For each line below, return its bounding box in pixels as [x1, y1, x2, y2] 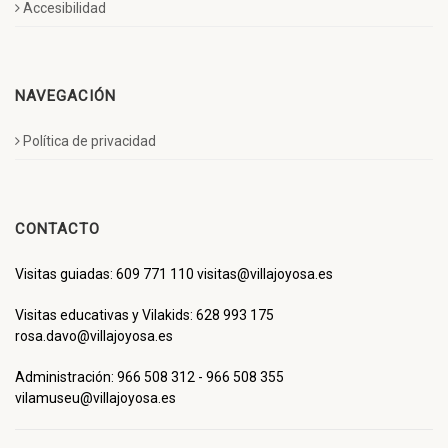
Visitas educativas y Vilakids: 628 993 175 [15, 306, 274, 323]
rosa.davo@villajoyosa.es [15, 327, 173, 344]
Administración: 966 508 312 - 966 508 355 [15, 368, 284, 385]
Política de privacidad [23, 132, 156, 149]
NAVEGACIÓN [15, 86, 116, 105]
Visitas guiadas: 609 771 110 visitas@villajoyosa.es [15, 265, 333, 282]
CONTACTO [15, 219, 100, 238]
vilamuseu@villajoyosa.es [15, 389, 176, 406]
